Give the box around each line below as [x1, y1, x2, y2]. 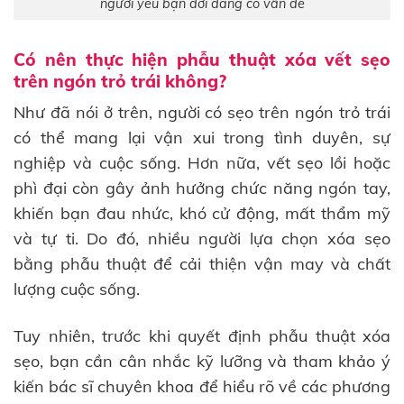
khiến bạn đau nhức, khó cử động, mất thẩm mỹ [14, 203, 390, 225]
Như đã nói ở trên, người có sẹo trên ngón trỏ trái [14, 102, 390, 124]
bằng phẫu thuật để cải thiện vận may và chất [14, 253, 390, 275]
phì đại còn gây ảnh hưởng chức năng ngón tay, [14, 178, 390, 199]
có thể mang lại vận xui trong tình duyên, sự [14, 127, 390, 149]
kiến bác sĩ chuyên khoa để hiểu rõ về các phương [14, 375, 390, 397]
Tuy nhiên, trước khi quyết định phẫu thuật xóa [14, 325, 390, 346]
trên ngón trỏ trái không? [14, 69, 226, 92]
